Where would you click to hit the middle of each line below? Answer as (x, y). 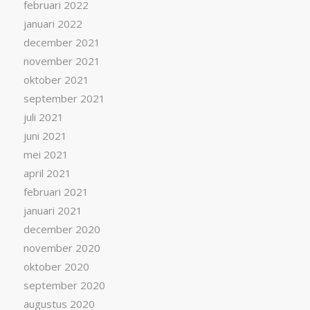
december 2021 (62, 42)
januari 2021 (53, 210)
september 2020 (64, 285)
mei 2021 (46, 154)
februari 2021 (56, 191)
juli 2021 (43, 117)
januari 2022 (53, 23)
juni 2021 (45, 135)
